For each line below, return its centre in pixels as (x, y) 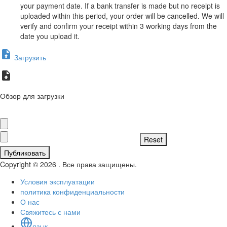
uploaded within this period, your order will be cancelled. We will (122, 15)
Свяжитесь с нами (50, 212)
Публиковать (25, 152)
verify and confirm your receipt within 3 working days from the (119, 26)
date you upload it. (50, 36)
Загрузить (29, 57)
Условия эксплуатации (58, 181)
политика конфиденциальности (72, 191)
